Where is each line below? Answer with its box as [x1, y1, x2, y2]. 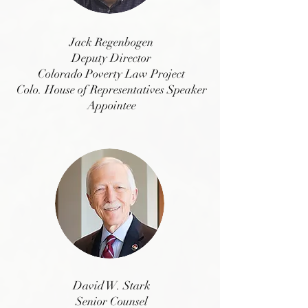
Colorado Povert [38, 67, 117, 81]
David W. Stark [72, 278, 151, 293]
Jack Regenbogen [69, 35, 153, 49]
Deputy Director [71, 51, 151, 65]
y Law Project [117, 67, 185, 81]
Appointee [87, 98, 136, 113]
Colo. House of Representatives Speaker [16, 82, 207, 97]
